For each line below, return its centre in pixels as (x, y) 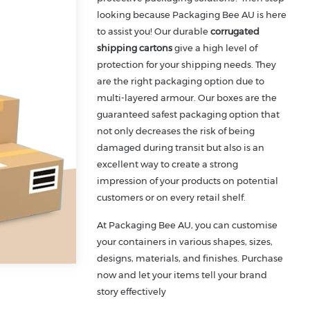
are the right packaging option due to (181, 81)
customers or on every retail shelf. (172, 198)
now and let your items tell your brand (182, 275)
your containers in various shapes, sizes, (185, 242)
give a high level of (215, 48)
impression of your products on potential (188, 181)
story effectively (132, 292)
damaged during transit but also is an (181, 148)
